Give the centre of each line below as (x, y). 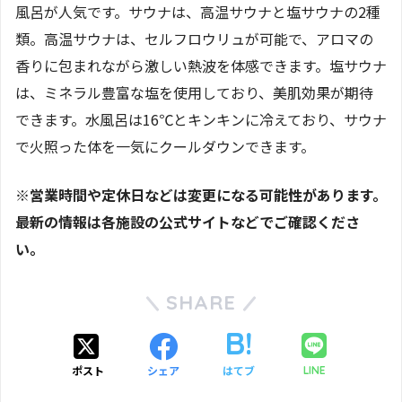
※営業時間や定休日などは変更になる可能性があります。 (201, 195)
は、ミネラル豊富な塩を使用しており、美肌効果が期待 (194, 93)
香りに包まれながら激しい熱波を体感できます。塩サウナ (201, 66)
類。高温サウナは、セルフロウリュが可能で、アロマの (194, 39)
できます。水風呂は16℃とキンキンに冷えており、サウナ (201, 120)
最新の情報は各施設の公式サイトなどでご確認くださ (188, 222)
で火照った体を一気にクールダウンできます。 (165, 147)
